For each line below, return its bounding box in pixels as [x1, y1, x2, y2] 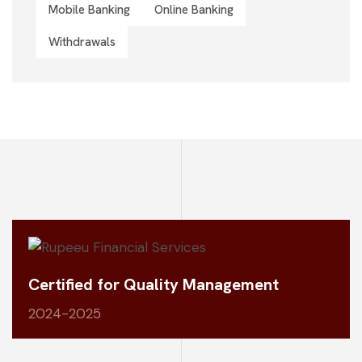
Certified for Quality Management [28, 273, 279, 295]
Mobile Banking [48, 2, 130, 18]
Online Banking [154, 2, 234, 18]
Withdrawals [48, 34, 116, 50]
